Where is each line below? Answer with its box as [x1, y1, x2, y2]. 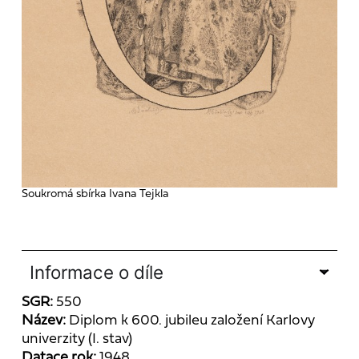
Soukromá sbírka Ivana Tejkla [21, 188, 169, 200]
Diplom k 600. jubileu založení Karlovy [68, 313, 315, 328]
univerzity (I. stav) [21, 332, 132, 346]
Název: [21, 313, 69, 328]
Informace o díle [29, 260, 163, 283]
